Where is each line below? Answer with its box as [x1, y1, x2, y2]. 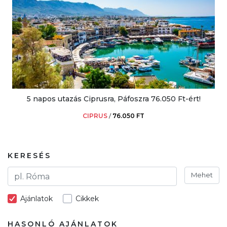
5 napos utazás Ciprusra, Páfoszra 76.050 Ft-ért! [26, 94, 201, 104]
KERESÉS [8, 151, 51, 161]
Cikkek [75, 194, 99, 204]
